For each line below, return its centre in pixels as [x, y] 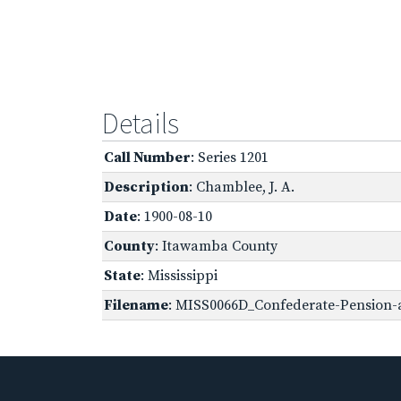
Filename [136, 305]
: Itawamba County [216, 246]
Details [141, 123]
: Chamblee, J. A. [242, 187]
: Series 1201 [230, 157]
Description [146, 187]
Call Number [147, 157]
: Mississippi [179, 275]
